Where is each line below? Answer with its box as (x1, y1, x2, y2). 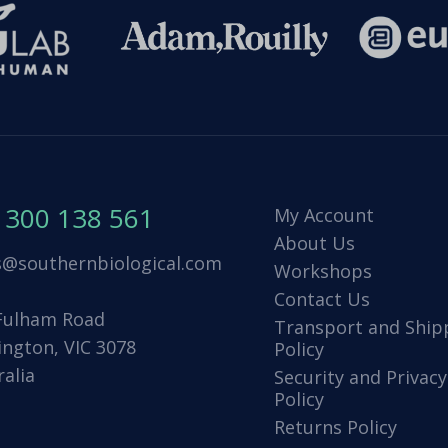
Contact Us (273, 287, 370, 312)
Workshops (273, 259, 372, 284)
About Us (273, 231, 355, 256)
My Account (273, 203, 374, 228)
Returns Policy (273, 415, 397, 440)
